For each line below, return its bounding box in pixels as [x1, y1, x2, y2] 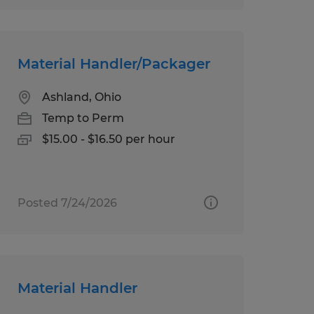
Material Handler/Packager [17, 55, 210, 72]
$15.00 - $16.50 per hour [41, 132, 175, 146]
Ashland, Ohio [41, 90, 121, 104]
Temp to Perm [41, 111, 124, 125]
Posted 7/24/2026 [17, 196, 117, 210]
